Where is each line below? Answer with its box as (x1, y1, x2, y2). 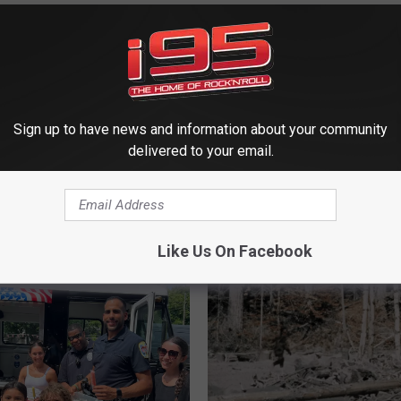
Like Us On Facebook (157, 242, 312, 260)
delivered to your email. (127, 142, 274, 159)
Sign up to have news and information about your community (13, 121, 388, 138)
